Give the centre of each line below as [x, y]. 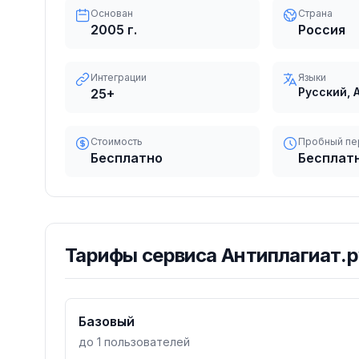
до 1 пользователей [134, 342]
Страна [315, 13]
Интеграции [119, 77]
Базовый [107, 321]
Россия [321, 30]
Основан [112, 13]
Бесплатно [127, 158]
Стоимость [117, 141]
